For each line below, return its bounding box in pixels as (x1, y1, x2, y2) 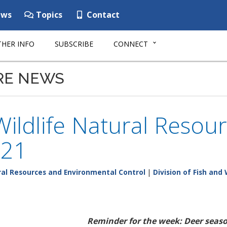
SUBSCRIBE (55, 39, 93, 49)
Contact (85, 9, 120, 20)
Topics (34, 9, 62, 20)
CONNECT (113, 39, 148, 49)
